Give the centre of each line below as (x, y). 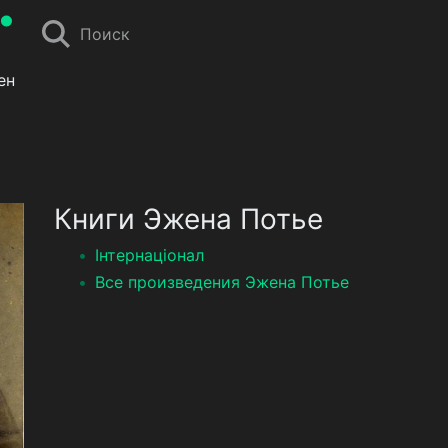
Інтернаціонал (149, 255)
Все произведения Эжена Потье (222, 282)
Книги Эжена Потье (188, 219)
